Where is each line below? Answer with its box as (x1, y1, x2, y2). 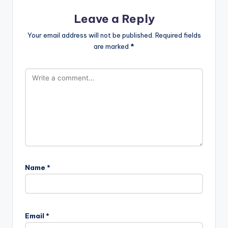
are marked (94, 42, 130, 51)
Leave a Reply (73, 12, 155, 26)
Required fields (155, 31, 201, 40)
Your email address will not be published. (27, 31, 154, 40)
